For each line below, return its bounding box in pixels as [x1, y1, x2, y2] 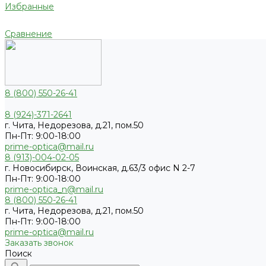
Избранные [5, 1, 54, 12]
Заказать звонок [5, 237, 74, 248]
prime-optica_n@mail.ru [5, 184, 103, 195]
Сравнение [5, 28, 52, 39]
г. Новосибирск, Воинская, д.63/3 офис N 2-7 [5, 163, 195, 173]
